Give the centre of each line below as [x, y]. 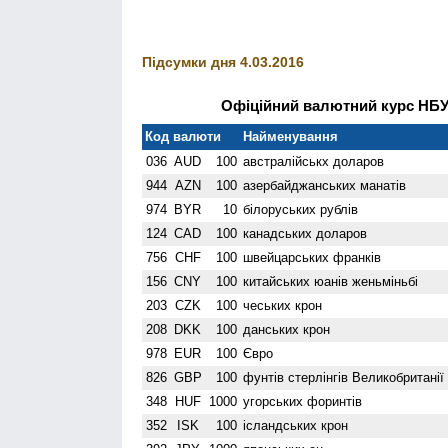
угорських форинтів [303, 401]
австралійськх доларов [314, 161]
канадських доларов [305, 233]
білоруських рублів [301, 209]
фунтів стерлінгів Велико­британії [344, 377]
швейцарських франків [312, 257]
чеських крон [283, 305]
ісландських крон [296, 425]
